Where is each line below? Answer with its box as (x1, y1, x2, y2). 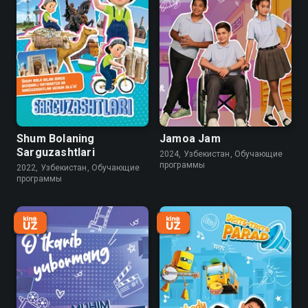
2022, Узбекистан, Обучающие (16, 163, 140, 173)
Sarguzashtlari (16, 146, 95, 159)
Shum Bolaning (16, 132, 95, 145)
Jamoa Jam (159, 132, 221, 145)
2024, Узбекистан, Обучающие (159, 149, 283, 159)
